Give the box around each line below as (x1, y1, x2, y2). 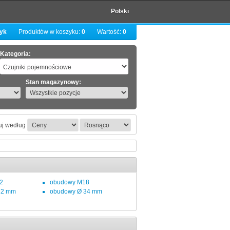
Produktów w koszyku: (18, 28, 82, 35)
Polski (111, 8, 129, 15)
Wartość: (97, 28, 123, 35)
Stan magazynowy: (26, 79, 81, 86)
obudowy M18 (50, 179, 89, 186)
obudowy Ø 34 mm (50, 188, 102, 195)
